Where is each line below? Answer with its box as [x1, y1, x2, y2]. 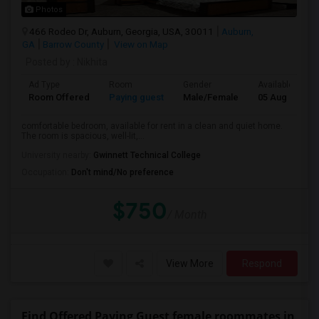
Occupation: [21, 167, 71, 177]
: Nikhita [70, 56, 108, 68]
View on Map [112, 38, 168, 50]
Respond [242, 258, 282, 269]
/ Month [167, 208, 207, 221]
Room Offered [28, 92, 90, 103]
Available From [258, 80, 315, 90]
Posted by [26, 56, 70, 68]
